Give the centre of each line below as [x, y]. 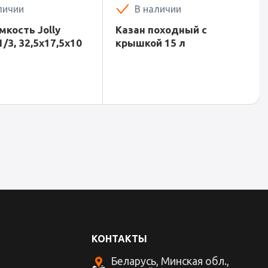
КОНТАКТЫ [119, 239]
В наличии [158, 9]
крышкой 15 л [150, 43]
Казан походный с [161, 30]
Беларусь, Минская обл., [170, 261]
